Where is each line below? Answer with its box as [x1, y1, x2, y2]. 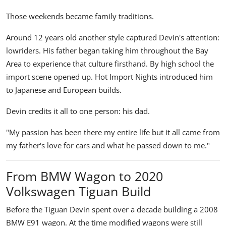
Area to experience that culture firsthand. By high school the [6, 59, 214, 69]
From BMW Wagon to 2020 [6, 167, 163, 185]
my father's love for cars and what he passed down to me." [6, 140, 210, 151]
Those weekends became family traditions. [6, 11, 154, 22]
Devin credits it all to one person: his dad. [6, 106, 150, 117]
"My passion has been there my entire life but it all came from [6, 127, 220, 138]
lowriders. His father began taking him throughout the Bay [6, 45, 208, 56]
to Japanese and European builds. [6, 85, 122, 95]
